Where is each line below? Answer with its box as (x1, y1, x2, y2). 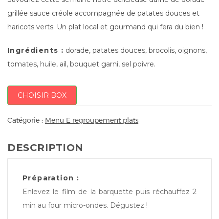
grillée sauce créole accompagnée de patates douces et (7, 8, 199, 18)
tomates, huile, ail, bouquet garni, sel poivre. (7, 59, 155, 68)
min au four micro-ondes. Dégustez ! (22, 201, 148, 210)
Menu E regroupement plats (45, 116, 138, 125)
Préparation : (22, 174, 80, 183)
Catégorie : (7, 116, 45, 125)
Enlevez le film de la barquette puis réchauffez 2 (22, 187, 197, 197)
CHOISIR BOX (18, 90, 66, 100)
